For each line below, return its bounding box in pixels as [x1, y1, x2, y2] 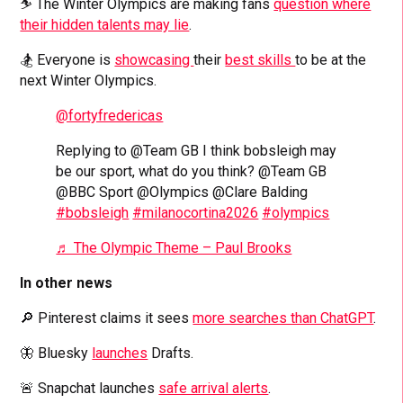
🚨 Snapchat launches [20, 379, 159, 397]
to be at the [295, 50, 367, 68]
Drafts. [148, 344, 194, 362]
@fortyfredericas [56, 106, 164, 124]
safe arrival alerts [158, 379, 269, 397]
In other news [20, 273, 113, 291]
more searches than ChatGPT [193, 309, 374, 327]
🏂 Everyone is [20, 50, 115, 68]
